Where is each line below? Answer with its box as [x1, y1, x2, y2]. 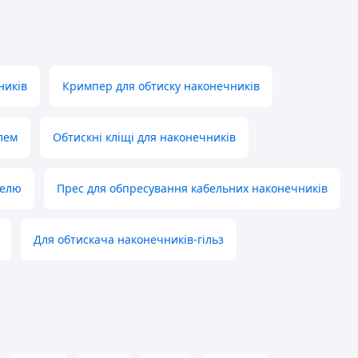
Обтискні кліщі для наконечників [53, 129, 236, 145]
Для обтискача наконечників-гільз [34, 232, 224, 248]
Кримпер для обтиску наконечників [62, 78, 260, 94]
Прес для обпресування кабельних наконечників [57, 181, 328, 197]
